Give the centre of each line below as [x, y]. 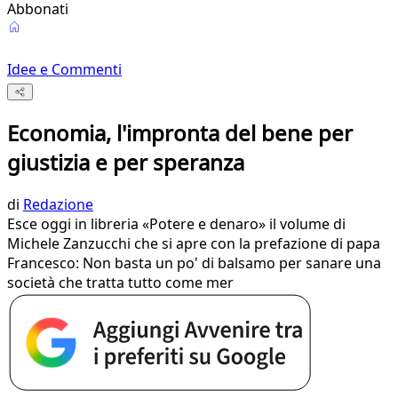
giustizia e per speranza [126, 163]
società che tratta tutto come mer [120, 283]
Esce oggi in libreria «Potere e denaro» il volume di [176, 224]
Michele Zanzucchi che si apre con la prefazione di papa [194, 244]
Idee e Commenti [64, 69]
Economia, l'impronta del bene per [180, 133]
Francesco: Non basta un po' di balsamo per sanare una [194, 263]
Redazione [58, 205]
